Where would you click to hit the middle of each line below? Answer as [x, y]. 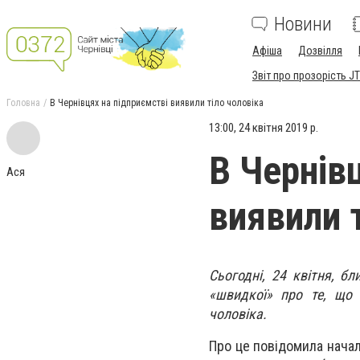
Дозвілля [320, 51]
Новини [303, 24]
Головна [23, 103]
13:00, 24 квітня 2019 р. [264, 128]
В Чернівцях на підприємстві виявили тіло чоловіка [157, 103]
